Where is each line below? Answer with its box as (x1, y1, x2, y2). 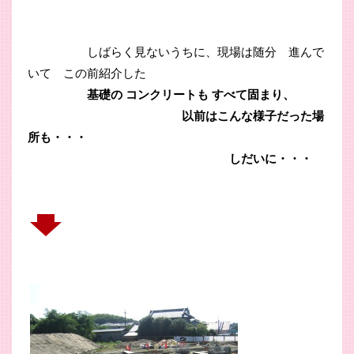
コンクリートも (126, 85, 209, 102)
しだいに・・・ (28, 149, 312, 166)
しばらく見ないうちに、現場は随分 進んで (40, 43, 324, 59)
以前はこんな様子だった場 (28, 107, 324, 123)
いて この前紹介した (28, 64, 146, 81)
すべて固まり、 (209, 85, 295, 102)
